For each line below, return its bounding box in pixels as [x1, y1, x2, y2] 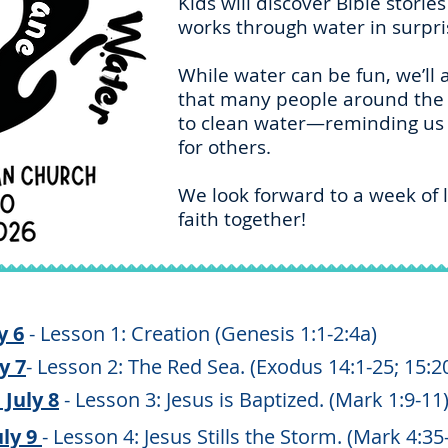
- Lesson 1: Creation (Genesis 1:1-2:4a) [24, 320, 377, 347]
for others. [178, 134, 271, 160]
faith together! [178, 206, 306, 232]
